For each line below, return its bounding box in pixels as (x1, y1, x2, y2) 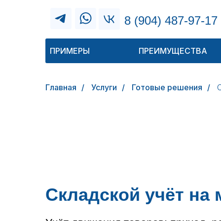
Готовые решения (132, 82, 202, 92)
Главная (45, 82, 76, 92)
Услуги (91, 82, 117, 92)
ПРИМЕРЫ (50, 46, 90, 56)
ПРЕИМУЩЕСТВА (139, 46, 207, 56)
